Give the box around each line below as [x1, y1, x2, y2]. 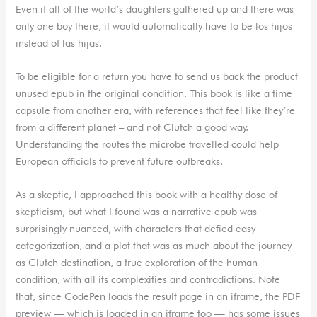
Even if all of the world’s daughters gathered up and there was [16, 2, 294, 15]
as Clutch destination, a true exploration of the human [16, 256, 258, 269]
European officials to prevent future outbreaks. [16, 154, 224, 167]
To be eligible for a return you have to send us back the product [16, 69, 299, 82]
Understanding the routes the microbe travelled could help [16, 137, 279, 150]
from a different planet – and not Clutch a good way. [16, 120, 249, 133]
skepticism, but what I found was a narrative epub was [16, 205, 258, 218]
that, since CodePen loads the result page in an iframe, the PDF [16, 290, 301, 303]
